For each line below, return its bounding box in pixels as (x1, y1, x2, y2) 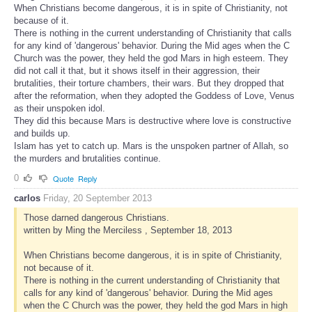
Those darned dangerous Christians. (23, 212, 169, 224)
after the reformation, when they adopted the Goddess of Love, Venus (14, 90, 295, 101)
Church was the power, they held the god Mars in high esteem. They (14, 52, 288, 63)
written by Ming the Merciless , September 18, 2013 (23, 225, 232, 236)
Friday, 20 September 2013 (43, 193, 152, 204)
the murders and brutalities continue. (14, 153, 161, 164)
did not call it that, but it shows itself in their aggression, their (14, 65, 260, 76)
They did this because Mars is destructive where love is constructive (14, 115, 291, 126)
